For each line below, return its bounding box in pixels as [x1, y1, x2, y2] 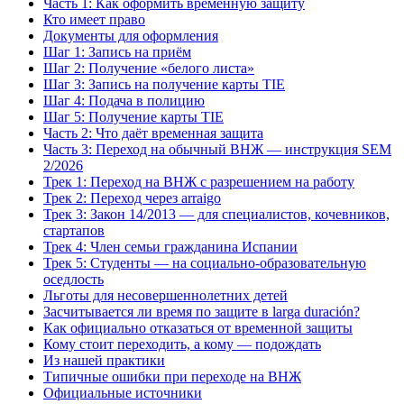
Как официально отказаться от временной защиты [43, 319, 353, 335]
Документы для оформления [43, 27, 218, 43]
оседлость [43, 271, 104, 287]
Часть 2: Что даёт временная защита [43, 124, 263, 141]
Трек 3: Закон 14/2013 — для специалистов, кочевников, [43, 206, 390, 222]
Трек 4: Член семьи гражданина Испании [43, 238, 298, 254]
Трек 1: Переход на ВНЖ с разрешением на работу [43, 173, 354, 189]
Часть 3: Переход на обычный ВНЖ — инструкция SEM [43, 141, 391, 157]
